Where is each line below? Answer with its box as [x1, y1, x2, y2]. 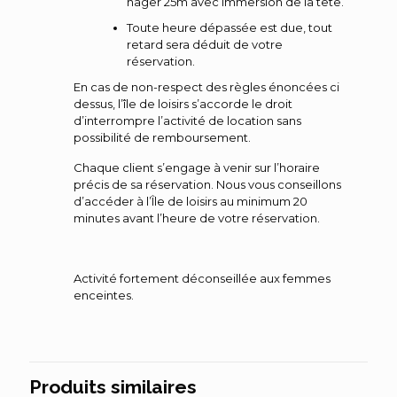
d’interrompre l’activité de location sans [74, 113, 301, 128]
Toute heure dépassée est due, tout [127, 19, 332, 35]
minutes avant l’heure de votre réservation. [74, 210, 320, 225]
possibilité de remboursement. [74, 129, 251, 144]
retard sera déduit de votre [127, 36, 283, 51]
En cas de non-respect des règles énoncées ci [74, 79, 339, 94]
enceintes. [74, 287, 134, 302]
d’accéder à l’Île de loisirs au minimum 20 [74, 193, 307, 208]
